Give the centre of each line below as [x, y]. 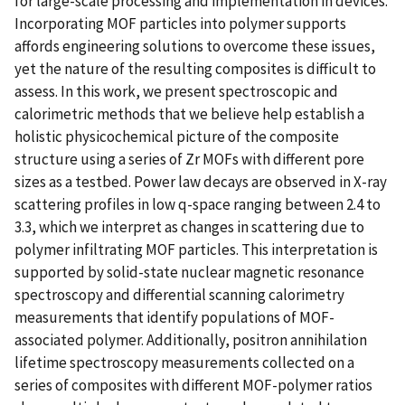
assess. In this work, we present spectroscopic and [176, 91]
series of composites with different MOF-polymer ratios [193, 385]
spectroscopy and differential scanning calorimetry [179, 294]
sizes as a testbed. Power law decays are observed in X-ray [201, 181]
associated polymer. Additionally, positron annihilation [191, 339]
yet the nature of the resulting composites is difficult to [195, 68]
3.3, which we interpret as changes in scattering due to [189, 226]
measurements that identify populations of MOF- [174, 317]
